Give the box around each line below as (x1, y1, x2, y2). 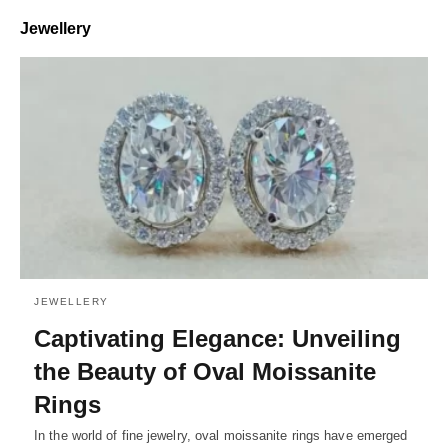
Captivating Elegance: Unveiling (34, 324, 401, 352)
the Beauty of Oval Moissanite (34, 357, 376, 385)
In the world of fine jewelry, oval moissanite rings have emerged (34, 427, 408, 443)
